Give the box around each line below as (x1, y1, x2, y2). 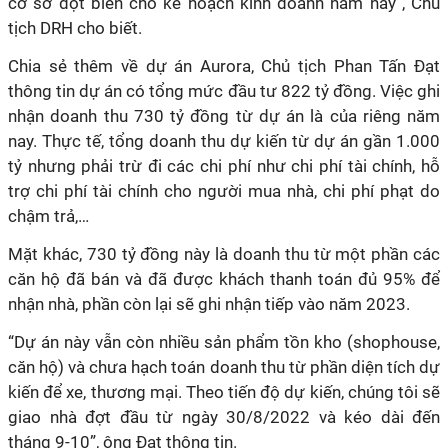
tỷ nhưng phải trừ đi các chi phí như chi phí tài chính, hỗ (8, 156, 440, 176)
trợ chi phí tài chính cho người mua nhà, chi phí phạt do (8, 181, 440, 201)
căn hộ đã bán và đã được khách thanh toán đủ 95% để (8, 269, 440, 289)
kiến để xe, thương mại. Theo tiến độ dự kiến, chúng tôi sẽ (8, 382, 440, 402)
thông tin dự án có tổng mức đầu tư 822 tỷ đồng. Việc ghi (8, 81, 440, 101)
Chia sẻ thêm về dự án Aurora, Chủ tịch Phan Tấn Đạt (8, 56, 440, 76)
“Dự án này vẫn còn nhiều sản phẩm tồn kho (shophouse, (8, 332, 440, 352)
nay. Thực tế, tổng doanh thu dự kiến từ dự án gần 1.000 (8, 131, 440, 151)
